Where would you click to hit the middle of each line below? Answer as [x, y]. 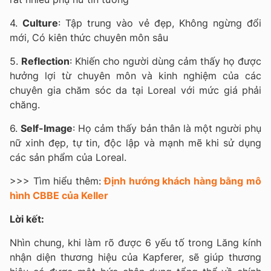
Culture [41, 23]
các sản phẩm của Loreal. [70, 157]
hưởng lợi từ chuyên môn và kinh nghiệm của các [135, 75]
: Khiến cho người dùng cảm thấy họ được [165, 61]
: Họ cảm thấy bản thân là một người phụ [167, 128]
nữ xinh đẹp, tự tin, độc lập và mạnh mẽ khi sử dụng [135, 142]
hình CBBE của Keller [59, 195]
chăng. [26, 104]
